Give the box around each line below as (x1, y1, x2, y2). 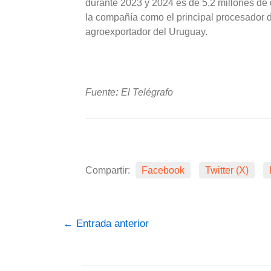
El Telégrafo (119, 87, 173, 97)
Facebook (142, 165, 184, 175)
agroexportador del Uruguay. (85, 27, 207, 38)
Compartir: (85, 165, 132, 175)
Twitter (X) (205, 165, 249, 175)
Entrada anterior (73, 217, 149, 229)
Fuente (85, 87, 116, 97)
